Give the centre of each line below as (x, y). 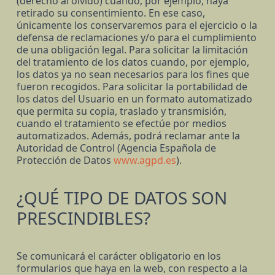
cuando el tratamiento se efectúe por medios (121, 124)
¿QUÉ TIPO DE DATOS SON (122, 198)
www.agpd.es (145, 161)
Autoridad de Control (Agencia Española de (116, 148)
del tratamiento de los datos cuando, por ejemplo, (133, 62)
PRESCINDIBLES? (83, 218)
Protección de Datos (64, 161)
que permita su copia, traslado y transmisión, (121, 111)
